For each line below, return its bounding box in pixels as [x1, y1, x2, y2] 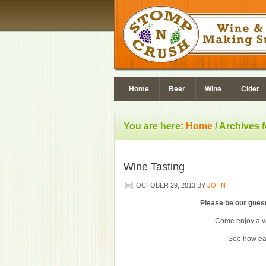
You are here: [123, 121, 186, 131]
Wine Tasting [123, 161, 185, 173]
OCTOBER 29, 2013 [136, 182, 195, 189]
